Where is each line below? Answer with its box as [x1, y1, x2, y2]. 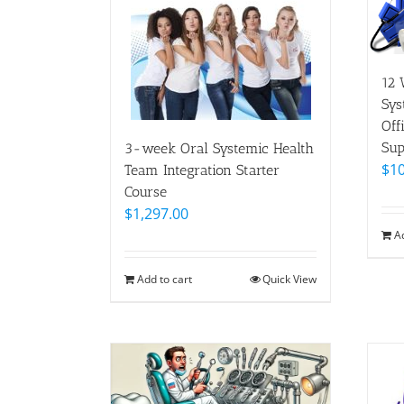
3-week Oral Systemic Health [124, 140, 314, 157]
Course [124, 183, 167, 200]
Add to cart [137, 271, 192, 287]
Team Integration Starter [124, 161, 280, 179]
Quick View [262, 271, 317, 287]
